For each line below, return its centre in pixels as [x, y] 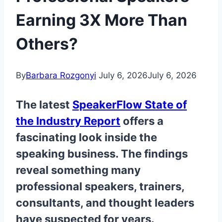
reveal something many [78, 170]
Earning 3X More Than [102, 20]
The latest [44, 105]
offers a [142, 121]
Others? [47, 44]
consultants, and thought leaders [105, 203]
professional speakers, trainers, [100, 187]
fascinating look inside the [86, 138]
